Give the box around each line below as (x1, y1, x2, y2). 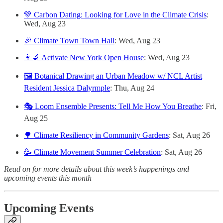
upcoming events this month (4, 173, 92, 182)
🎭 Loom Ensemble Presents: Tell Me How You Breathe (24, 102, 202, 111)
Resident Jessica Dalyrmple (24, 83, 110, 92)
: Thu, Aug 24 (110, 83, 154, 92)
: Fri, (202, 102, 217, 111)
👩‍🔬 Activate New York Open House (24, 53, 144, 62)
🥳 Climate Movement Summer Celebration (24, 147, 161, 156)
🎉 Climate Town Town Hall (24, 36, 114, 45)
